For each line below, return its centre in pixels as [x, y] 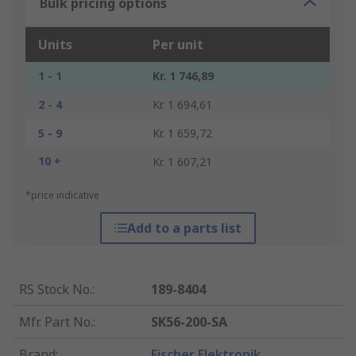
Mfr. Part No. [56, 322]
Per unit [178, 45]
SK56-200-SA [190, 322]
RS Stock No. [56, 290]
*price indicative [62, 195]
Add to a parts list [184, 228]
